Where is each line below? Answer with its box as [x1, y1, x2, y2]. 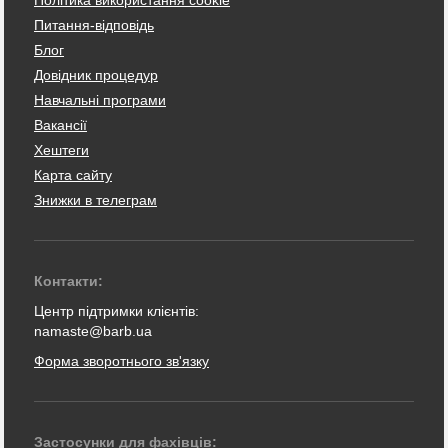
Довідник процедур [34, 67, 158, 83]
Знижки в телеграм [34, 192, 157, 208]
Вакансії [34, 117, 87, 133]
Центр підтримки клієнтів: [34, 303, 199, 319]
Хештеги [34, 142, 89, 158]
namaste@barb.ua [34, 323, 152, 339]
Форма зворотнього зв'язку [34, 353, 209, 369]
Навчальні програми [34, 92, 166, 108]
